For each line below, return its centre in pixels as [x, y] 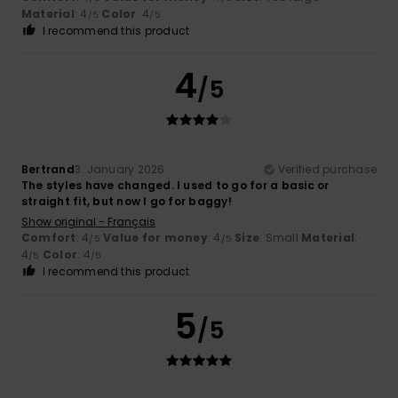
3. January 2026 [119, 169]
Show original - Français [88, 221]
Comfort [49, 237]
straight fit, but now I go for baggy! [127, 201]
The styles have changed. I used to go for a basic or [175, 185]
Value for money [155, 237]
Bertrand [48, 169]
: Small [281, 237]
